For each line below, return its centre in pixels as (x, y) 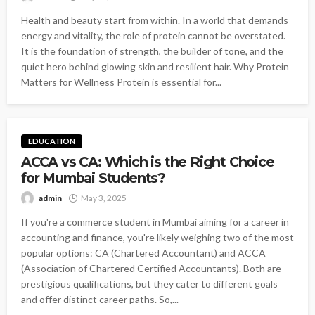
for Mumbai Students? (94, 178)
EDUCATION (52, 141)
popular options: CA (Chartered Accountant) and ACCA (143, 253)
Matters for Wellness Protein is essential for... (121, 82)
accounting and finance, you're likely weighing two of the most (157, 238)
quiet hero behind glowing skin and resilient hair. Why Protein (155, 66)
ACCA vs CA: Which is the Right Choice (148, 162)
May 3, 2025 (104, 198)
